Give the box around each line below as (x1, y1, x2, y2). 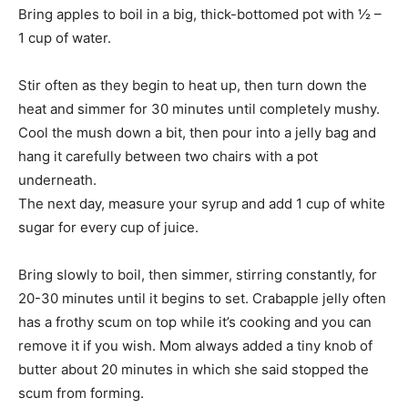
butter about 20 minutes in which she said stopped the (18, 360, 369, 378)
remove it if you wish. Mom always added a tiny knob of (18, 336, 372, 354)
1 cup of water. (18, 28, 111, 46)
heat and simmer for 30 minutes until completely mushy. (18, 99, 380, 117)
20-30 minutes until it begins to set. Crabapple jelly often (18, 289, 386, 307)
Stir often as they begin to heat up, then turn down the (18, 76, 367, 94)
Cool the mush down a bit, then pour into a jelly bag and (18, 123, 376, 141)
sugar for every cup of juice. (18, 218, 199, 236)
